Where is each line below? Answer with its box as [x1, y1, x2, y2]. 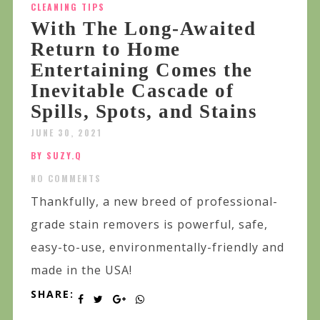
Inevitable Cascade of [30, 79, 234, 101]
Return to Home [30, 38, 181, 60]
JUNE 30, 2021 [30, 126, 102, 139]
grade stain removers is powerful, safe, [30, 216, 268, 232]
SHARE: [30, 286, 74, 301]
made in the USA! [30, 261, 132, 278]
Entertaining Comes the [30, 59, 253, 81]
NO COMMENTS [30, 171, 101, 184]
